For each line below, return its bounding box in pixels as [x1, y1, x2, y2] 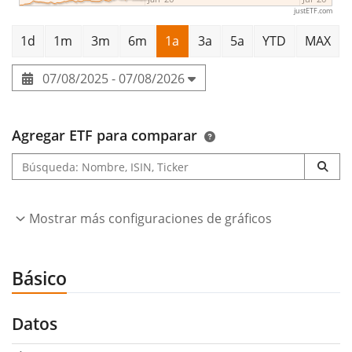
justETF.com [293, 5, 332, 16]
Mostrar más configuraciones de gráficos [29, 210, 272, 228]
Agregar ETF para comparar [12, 126, 197, 145]
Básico [12, 266, 67, 291]
